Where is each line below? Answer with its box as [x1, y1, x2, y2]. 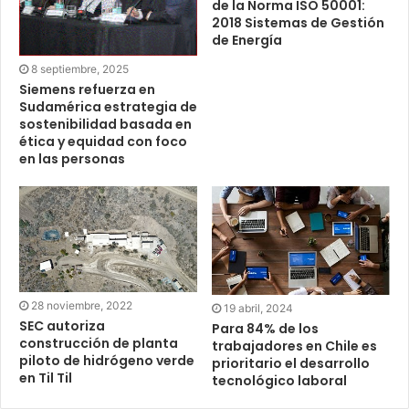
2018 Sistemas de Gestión [212, 14, 384, 33]
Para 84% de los [212, 319, 319, 338]
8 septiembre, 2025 [31, 61, 129, 76]
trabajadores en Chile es [212, 336, 377, 355]
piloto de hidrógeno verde [19, 351, 194, 370]
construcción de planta [19, 333, 178, 352]
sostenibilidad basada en [19, 114, 192, 133]
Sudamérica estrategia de [19, 97, 197, 116]
